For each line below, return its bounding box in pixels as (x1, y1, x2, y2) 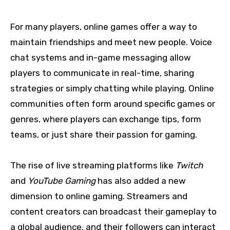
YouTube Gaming (28, 176, 95, 186)
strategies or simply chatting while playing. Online (10, 83, 214, 94)
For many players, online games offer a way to (10, 22, 197, 32)
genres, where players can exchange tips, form (10, 114, 201, 125)
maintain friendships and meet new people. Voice (10, 37, 212, 48)
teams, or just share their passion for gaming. (10, 129, 197, 140)
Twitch (176, 160, 203, 171)
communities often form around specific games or (10, 99, 215, 109)
